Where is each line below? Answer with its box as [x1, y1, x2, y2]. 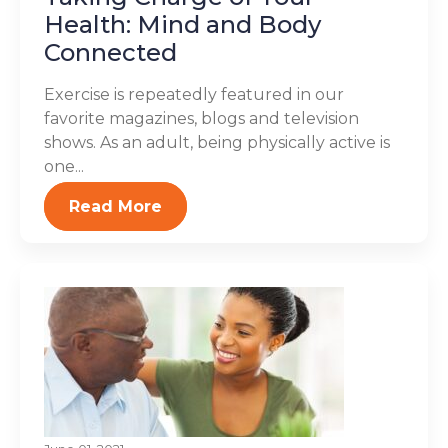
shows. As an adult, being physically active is [44, 132, 390, 152]
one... [44, 156, 84, 176]
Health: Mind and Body [44, 9, 321, 39]
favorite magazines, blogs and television [44, 108, 359, 128]
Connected [44, 37, 177, 67]
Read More [69, 196, 162, 216]
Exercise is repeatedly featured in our [44, 84, 344, 104]
